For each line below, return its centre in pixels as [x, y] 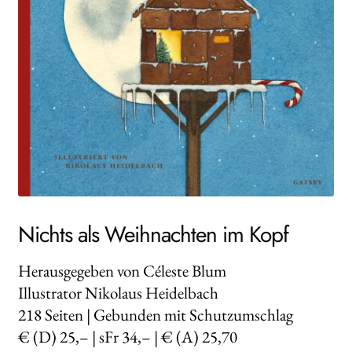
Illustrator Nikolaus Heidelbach [118, 292]
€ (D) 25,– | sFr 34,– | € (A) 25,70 [127, 336]
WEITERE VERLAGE [92, 25]
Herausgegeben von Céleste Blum [122, 270]
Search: [58, 90]
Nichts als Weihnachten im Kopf [153, 234]
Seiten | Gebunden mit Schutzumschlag [167, 314]
